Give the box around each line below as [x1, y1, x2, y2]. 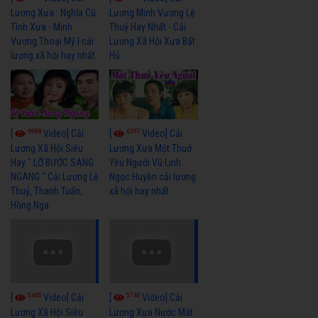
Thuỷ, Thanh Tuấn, [11, 185, 82, 197]
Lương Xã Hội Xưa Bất [109, 35, 196, 47]
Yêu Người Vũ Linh [109, 156, 182, 168]
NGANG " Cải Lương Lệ [11, 170, 99, 182]
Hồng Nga [11, 199, 49, 211]
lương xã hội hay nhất [11, 50, 95, 61]
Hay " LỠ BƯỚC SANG [11, 156, 94, 168]
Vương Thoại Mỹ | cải [11, 35, 94, 47]
